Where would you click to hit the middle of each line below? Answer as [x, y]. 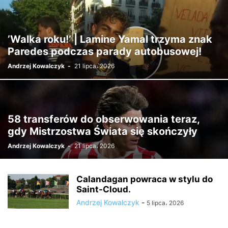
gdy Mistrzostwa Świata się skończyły [103, 131]
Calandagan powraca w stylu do [145, 179]
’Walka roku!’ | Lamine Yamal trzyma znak [110, 39]
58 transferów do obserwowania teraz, [104, 119]
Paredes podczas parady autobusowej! [105, 51]
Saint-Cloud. [104, 189]
